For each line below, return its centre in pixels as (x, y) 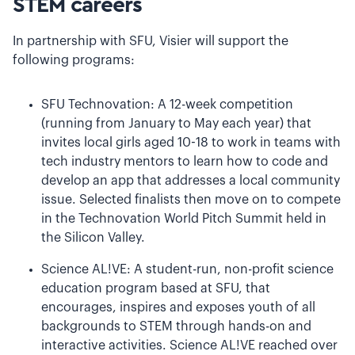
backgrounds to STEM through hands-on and (176, 326)
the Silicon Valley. (93, 238)
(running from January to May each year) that (176, 124)
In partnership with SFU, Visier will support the (151, 41)
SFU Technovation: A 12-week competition (167, 105)
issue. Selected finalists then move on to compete (191, 200)
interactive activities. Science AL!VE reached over (189, 345)
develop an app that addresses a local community (191, 181)
